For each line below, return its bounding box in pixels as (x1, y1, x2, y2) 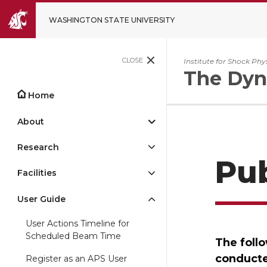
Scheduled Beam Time (26, 230, 121, 241)
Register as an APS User (26, 253, 127, 265)
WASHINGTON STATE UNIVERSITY (49, 15, 175, 24)
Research (17, 141, 59, 153)
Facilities (17, 167, 57, 179)
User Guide (17, 193, 66, 204)
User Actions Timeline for (26, 218, 129, 229)
